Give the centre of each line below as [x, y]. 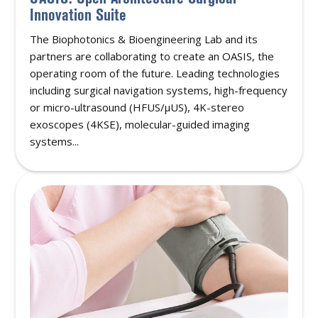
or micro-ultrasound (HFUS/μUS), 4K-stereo [137, 108]
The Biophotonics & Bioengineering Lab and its [144, 39]
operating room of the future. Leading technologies [155, 73]
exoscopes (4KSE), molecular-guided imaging [140, 125]
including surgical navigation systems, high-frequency [159, 91]
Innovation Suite [78, 15]
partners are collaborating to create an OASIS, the [152, 56]
